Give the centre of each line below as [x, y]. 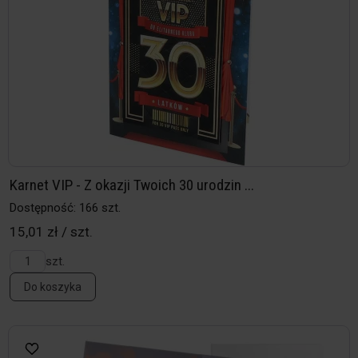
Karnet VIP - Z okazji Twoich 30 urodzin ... [132, 185]
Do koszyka [53, 287]
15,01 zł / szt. [51, 232]
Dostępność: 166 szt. [65, 208]
